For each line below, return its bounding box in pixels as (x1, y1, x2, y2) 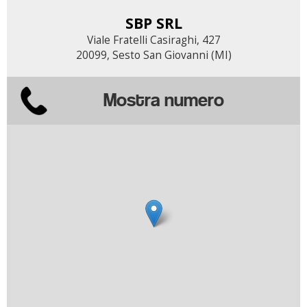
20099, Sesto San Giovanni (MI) (75, 48, 232, 62)
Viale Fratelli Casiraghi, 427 (86, 33, 221, 47)
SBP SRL (125, 13, 182, 33)
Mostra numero (103, 88, 224, 111)
